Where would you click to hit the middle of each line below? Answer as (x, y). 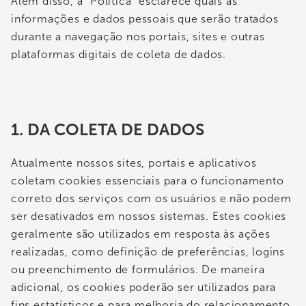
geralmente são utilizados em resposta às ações (141, 234)
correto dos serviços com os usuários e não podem (151, 198)
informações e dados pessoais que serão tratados (145, 18)
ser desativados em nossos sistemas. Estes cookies (149, 216)
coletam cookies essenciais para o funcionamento (148, 180)
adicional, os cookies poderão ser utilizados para (144, 287)
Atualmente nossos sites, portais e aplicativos (134, 163)
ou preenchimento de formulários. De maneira (138, 269)
